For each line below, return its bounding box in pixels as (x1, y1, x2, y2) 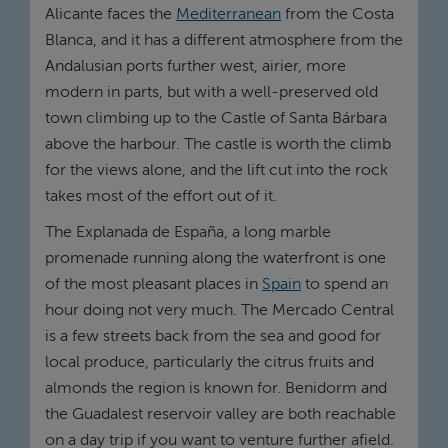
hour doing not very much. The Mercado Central (45, 301, 394, 320)
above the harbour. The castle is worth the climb (45, 135, 391, 154)
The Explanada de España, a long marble (45, 223, 331, 242)
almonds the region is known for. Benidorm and (45, 379, 387, 398)
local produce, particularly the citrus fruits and (45, 353, 374, 372)
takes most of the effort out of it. (45, 187, 277, 206)
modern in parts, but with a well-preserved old (45, 83, 378, 102)
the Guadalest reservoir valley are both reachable (45, 405, 396, 424)
